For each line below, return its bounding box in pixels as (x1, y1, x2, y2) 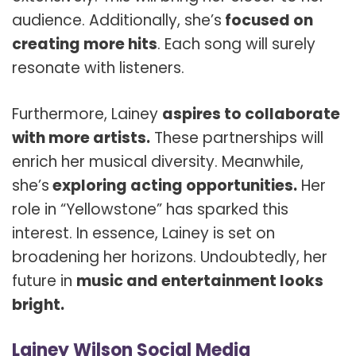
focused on (222, 9, 313, 31)
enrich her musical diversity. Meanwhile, (12, 151, 304, 173)
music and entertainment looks (76, 270, 323, 292)
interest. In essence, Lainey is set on (12, 222, 275, 245)
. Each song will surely (157, 33, 315, 55)
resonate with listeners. (12, 56, 184, 79)
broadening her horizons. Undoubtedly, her (12, 246, 327, 269)
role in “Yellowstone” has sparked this (12, 199, 288, 221)
